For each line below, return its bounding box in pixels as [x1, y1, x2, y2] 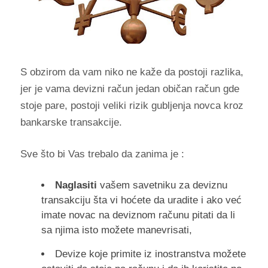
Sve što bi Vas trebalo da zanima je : [20, 148, 184, 160]
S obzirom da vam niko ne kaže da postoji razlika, [20, 66, 243, 78]
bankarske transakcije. [20, 116, 122, 128]
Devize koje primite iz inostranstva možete [54, 248, 246, 260]
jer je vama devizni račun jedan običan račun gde [20, 83, 239, 95]
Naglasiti [54, 179, 97, 191]
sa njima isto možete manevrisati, [41, 224, 192, 236]
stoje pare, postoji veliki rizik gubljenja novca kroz [20, 99, 243, 111]
